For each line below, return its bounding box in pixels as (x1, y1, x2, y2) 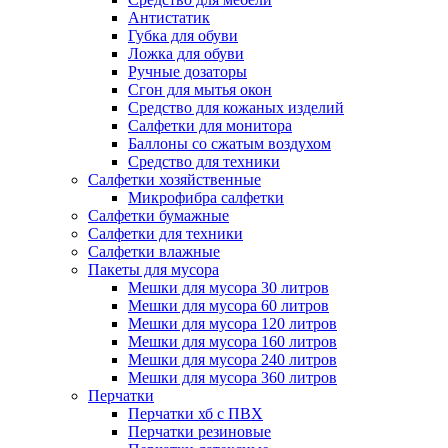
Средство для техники (128, 153, 280, 171)
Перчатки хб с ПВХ (128, 405, 263, 423)
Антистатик (128, 9, 210, 27)
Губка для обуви (128, 27, 238, 45)
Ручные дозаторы (128, 63, 247, 81)
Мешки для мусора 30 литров (128, 279, 329, 297)
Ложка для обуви (128, 45, 244, 63)
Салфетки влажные (88, 243, 220, 261)
